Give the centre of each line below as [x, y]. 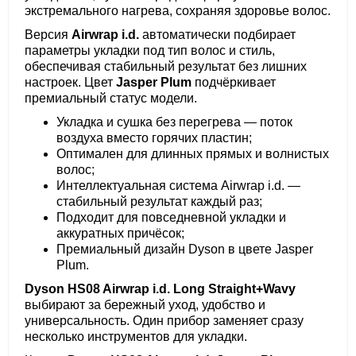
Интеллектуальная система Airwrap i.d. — [178, 186]
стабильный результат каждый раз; [159, 201]
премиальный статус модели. [111, 98]
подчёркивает [234, 82]
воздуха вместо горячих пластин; [154, 138]
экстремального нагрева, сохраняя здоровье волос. [178, 11]
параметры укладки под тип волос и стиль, [150, 50]
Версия [48, 35]
